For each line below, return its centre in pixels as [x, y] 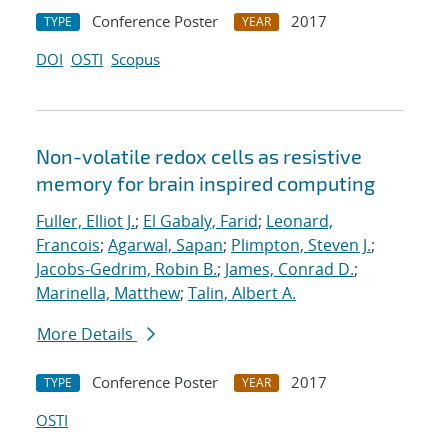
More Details [87, 334]
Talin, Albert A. [242, 293]
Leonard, [299, 221]
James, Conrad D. [289, 269]
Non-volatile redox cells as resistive [199, 156]
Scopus [135, 59]
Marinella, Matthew [108, 293]
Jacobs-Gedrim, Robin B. [126, 269]
